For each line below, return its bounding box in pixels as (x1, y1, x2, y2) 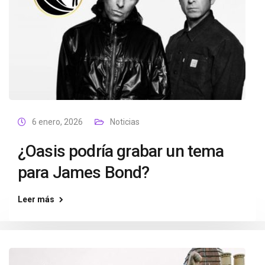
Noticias (110, 117, 140, 127)
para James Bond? (18, 163, 150, 182)
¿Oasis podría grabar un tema (18, 141, 224, 161)
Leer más (18, 195, 54, 204)
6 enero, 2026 (32, 117, 83, 127)
